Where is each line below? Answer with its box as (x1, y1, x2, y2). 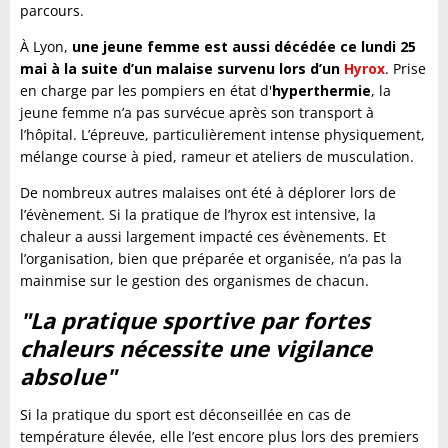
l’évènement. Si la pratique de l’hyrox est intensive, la (20, 205, 376, 225)
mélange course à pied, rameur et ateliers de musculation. (20, 147, 414, 167)
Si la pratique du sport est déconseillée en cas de (20, 405, 351, 425)
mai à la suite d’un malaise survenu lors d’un (20, 59, 344, 79)
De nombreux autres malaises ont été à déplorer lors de (20, 183, 396, 203)
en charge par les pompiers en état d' (20, 81, 272, 101)
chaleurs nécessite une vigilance (20, 333, 372, 364)
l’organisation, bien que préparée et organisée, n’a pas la (20, 249, 402, 269)
